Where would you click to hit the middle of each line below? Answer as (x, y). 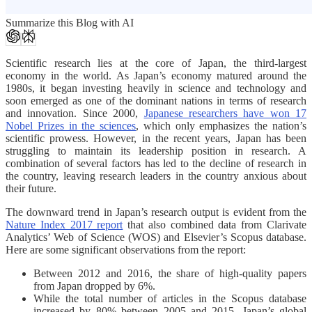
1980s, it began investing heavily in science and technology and (156, 88)
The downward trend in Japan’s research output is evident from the (156, 212)
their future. (34, 188)
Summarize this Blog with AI (70, 22)
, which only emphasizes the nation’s (221, 125)
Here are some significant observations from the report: (126, 249)
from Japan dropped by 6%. (94, 286)
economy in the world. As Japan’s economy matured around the (156, 75)
